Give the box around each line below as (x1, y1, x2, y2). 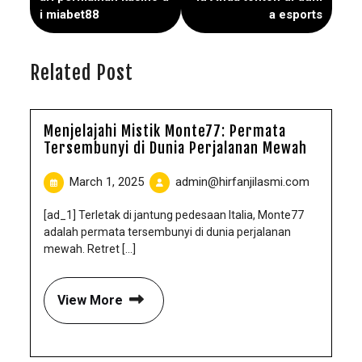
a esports (269, 7, 322, 22)
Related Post (30, 61, 133, 85)
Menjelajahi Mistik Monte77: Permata (44, 122, 286, 140)
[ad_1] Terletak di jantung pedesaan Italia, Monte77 (44, 208, 304, 221)
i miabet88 (40, 7, 99, 22)
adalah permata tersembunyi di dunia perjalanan (44, 225, 291, 238)
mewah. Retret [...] (44, 242, 136, 255)
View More (57, 293, 123, 308)
